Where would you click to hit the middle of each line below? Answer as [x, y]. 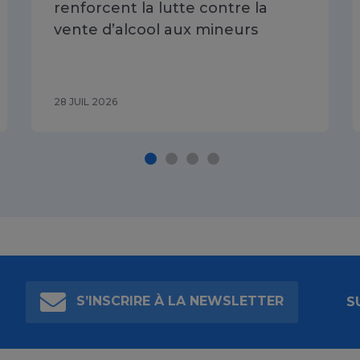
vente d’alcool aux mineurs [156, 30]
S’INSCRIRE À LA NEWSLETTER [178, 301]
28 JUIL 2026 [86, 102]
